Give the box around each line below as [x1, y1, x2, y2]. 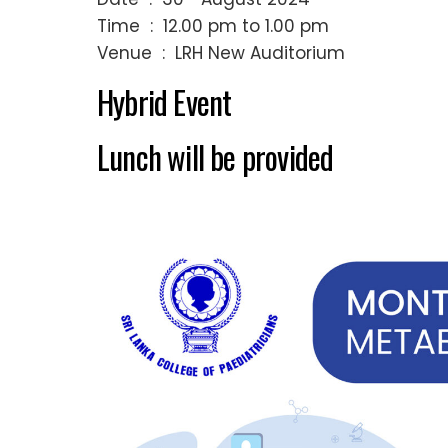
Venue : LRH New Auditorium [97, 41, 350, 66]
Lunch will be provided [97, 133, 334, 181]
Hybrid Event [97, 78, 238, 126]
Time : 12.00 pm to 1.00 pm [97, 14, 329, 39]
